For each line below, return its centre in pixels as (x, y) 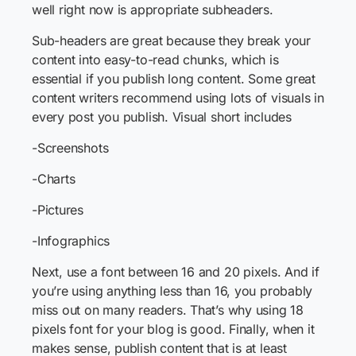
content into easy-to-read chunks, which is (155, 60)
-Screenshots (70, 148)
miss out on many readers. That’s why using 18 (168, 310)
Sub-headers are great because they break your (171, 41)
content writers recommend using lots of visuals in (178, 98)
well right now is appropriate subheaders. (153, 10)
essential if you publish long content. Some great (174, 79)
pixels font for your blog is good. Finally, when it (173, 329)
